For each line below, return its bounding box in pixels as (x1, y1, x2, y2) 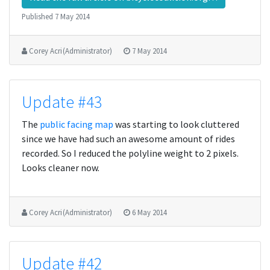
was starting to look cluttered (113, 118, 239, 130)
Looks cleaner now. (22, 162, 99, 174)
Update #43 (22, 91, 102, 113)
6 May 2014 (132, 207, 167, 217)
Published (22, 11, 55, 21)
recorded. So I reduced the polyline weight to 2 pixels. (22, 147, 239, 159)
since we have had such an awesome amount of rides (22, 133, 235, 145)
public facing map (40, 118, 113, 130)
